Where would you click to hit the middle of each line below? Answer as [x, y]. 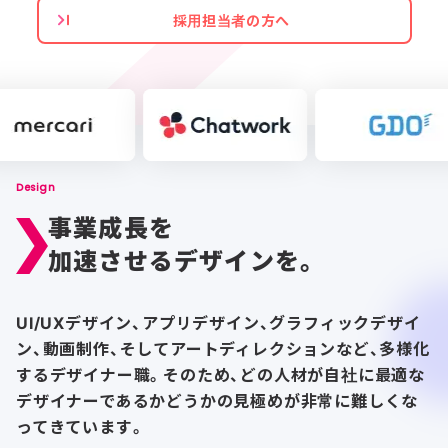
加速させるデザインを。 [184, 260]
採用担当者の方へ [224, 19]
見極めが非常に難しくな [326, 400]
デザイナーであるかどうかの [125, 400]
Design [35, 187]
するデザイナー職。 [90, 374]
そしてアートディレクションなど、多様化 [274, 348]
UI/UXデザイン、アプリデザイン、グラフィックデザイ [218, 322]
